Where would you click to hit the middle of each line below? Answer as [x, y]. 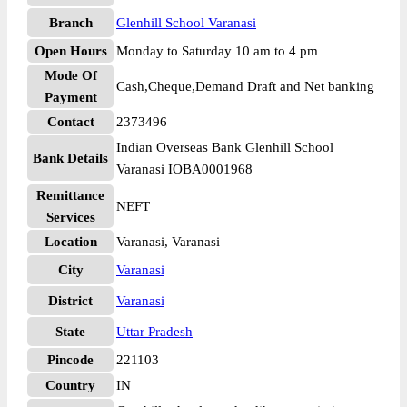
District [70, 301]
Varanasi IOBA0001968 [184, 169]
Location [70, 242]
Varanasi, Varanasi [168, 242]
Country [70, 385]
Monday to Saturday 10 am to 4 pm [217, 51]
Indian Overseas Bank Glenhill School [225, 147]
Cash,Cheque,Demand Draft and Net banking [245, 86]
